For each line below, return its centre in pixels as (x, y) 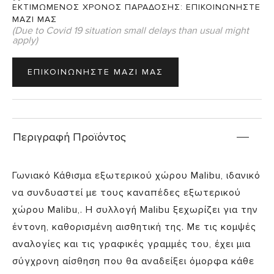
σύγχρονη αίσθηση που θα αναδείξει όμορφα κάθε (133, 261)
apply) (25, 41)
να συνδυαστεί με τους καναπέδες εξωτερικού (127, 193)
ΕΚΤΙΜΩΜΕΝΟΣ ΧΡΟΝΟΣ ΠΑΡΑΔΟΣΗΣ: (99, 7)
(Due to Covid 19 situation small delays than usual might (131, 31)
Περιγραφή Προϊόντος (69, 137)
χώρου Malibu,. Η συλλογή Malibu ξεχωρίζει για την (135, 210)
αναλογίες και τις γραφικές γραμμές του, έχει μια (131, 244)
